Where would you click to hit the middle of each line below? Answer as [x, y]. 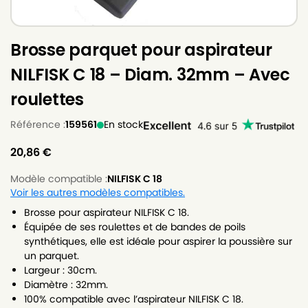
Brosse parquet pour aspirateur [141, 50]
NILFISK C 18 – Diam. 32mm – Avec [150, 75]
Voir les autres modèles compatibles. [98, 193]
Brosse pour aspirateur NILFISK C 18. [107, 213]
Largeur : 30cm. [60, 271]
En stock [123, 125]
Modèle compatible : [59, 179]
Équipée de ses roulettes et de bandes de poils [135, 227]
